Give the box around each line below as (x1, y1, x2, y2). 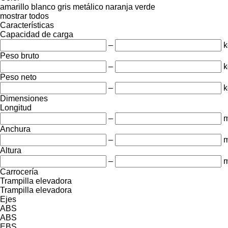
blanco (31, 2, 55, 11)
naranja (105, 2, 133, 11)
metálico (73, 2, 103, 11)
